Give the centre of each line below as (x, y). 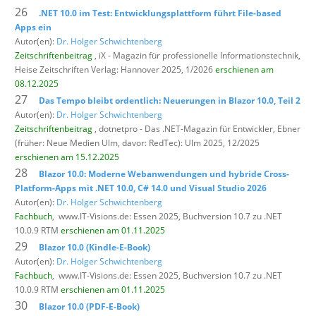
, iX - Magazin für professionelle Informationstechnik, (196, 55)
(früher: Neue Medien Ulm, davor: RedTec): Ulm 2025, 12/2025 (137, 142)
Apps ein (33, 27)
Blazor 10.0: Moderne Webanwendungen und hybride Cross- (164, 174)
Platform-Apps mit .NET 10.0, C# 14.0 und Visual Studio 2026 (141, 188)
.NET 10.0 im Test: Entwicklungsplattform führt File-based (160, 13)
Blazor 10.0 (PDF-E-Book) (89, 306)
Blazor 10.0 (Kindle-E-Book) (95, 247)
